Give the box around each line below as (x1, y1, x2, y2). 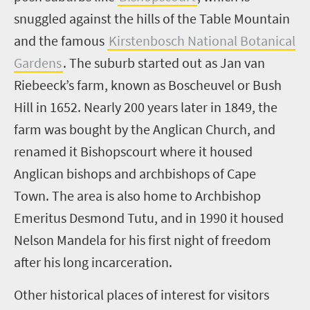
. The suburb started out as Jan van (63, 53, 265, 71)
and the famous (14, 31, 107, 49)
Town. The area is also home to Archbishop (14, 186, 261, 204)
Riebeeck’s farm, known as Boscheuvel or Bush (14, 75, 282, 93)
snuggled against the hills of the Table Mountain (14, 9, 290, 27)
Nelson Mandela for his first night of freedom (14, 230, 271, 248)
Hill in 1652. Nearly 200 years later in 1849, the (14, 98, 277, 116)
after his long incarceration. (14, 253, 172, 271)
